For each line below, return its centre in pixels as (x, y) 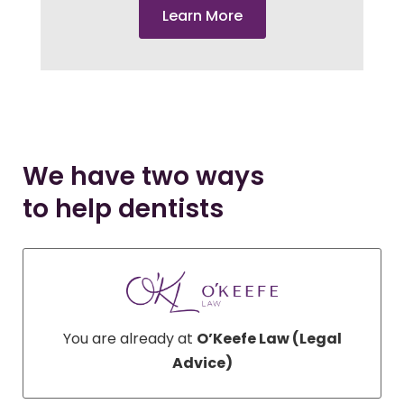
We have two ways (143, 176)
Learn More (202, 16)
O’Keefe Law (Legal (269, 339)
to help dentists (123, 209)
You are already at (129, 339)
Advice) (202, 363)
